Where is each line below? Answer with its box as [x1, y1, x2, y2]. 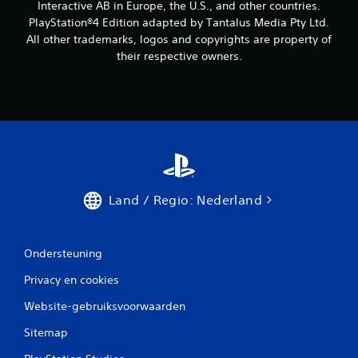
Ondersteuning [24, 246, 102, 261]
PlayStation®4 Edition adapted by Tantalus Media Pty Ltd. [29, 15, 329, 30]
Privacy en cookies [24, 272, 119, 287]
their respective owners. [116, 49, 242, 63]
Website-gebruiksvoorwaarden [24, 299, 185, 313]
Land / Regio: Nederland [108, 192, 263, 208]
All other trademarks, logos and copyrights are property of [26, 32, 332, 46]
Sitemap [24, 325, 68, 340]
